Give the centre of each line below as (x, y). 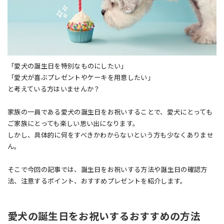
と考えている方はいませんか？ (54, 89)
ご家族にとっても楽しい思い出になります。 (73, 123)
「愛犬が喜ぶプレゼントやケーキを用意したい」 (81, 77)
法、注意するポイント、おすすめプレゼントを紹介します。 (97, 181)
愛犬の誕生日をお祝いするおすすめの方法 (104, 216)
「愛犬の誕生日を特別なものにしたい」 (67, 66)
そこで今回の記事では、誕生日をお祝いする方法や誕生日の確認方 (107, 169)
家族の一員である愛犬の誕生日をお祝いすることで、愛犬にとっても (110, 112)
